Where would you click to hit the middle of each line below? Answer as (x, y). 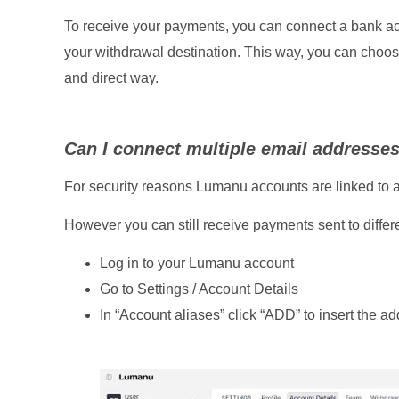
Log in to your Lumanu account (197, 264)
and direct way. (111, 78)
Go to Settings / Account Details (199, 289)
